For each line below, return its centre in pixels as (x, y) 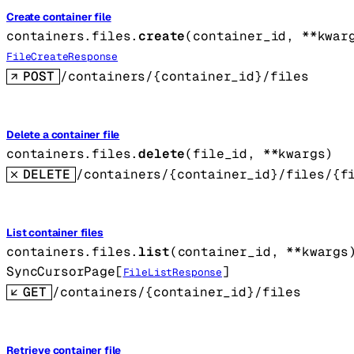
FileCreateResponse (62, 56)
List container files (55, 233)
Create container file (59, 17)
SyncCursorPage (61, 272)
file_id (220, 154)
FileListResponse (173, 273)
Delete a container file (63, 135)
